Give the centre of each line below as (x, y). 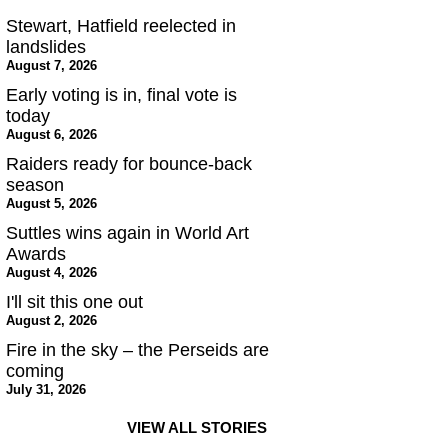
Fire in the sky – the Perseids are (137, 350)
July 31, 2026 (46, 390)
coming (35, 371)
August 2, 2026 (51, 321)
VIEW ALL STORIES (197, 428)
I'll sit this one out (74, 302)
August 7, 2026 (51, 66)
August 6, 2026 (51, 135)
